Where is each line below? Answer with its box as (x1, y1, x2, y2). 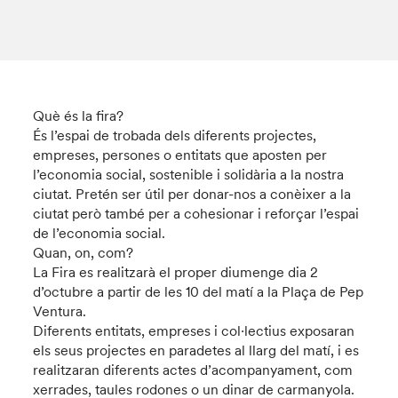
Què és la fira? (33, 107, 124, 124)
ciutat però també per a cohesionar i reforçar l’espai (33, 204, 360, 222)
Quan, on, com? (33, 243, 138, 261)
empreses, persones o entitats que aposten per (33, 146, 328, 163)
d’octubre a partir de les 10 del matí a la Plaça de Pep (33, 283, 364, 300)
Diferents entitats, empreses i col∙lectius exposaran (33, 322, 355, 339)
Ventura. (33, 302, 87, 320)
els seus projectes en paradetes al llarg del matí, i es (33, 341, 360, 359)
